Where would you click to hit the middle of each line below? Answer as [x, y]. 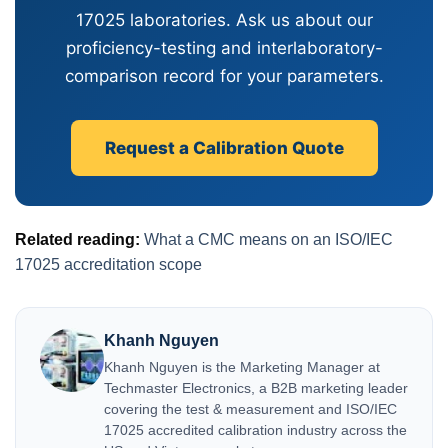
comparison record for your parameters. [224, 75]
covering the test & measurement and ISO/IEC [250, 408]
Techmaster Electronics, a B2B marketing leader [256, 387]
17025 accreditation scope [108, 264]
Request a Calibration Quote [224, 147]
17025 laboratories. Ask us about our [224, 19]
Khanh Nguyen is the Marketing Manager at [242, 366]
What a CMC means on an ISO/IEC [268, 239]
